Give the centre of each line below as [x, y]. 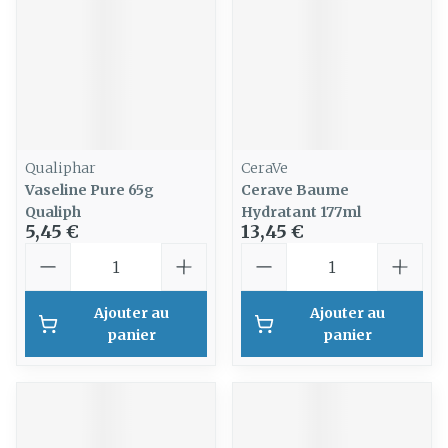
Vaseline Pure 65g [89, 190]
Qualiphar [60, 168]
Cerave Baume [295, 190]
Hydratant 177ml [301, 212]
